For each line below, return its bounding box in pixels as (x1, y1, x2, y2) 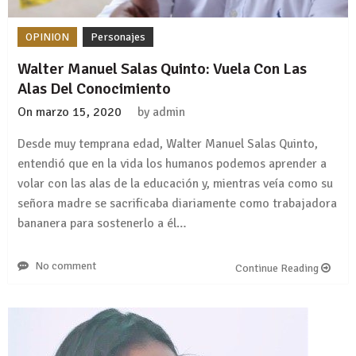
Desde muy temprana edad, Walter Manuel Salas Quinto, (17, 136, 318, 153)
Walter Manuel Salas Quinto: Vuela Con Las (17, 59, 307, 79)
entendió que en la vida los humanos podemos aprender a (17, 156, 327, 172)
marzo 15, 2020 (36, 104, 122, 121)
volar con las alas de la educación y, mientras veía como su (17, 176, 333, 192)
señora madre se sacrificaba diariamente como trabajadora (17, 195, 337, 212)
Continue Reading (235, 261, 321, 276)
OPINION (25, 30, 69, 44)
